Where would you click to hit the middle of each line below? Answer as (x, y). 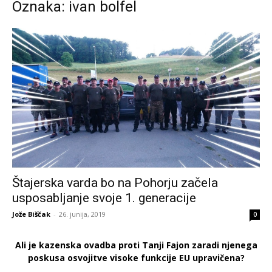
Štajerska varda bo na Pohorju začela (115, 183)
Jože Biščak (31, 214)
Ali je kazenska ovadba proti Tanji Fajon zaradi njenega (136, 245)
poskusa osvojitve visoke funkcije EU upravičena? (136, 258)
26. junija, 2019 (82, 214)
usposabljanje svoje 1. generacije (104, 198)
